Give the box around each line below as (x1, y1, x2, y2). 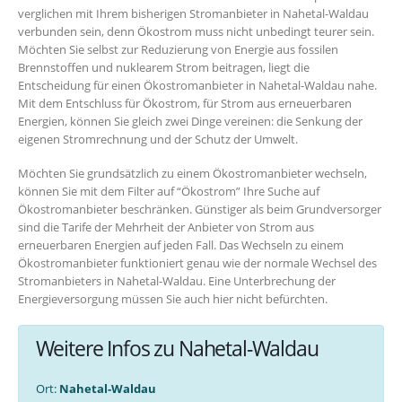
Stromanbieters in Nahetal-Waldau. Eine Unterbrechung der (18, 273, 336, 290)
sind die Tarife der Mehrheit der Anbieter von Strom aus (18, 219, 314, 236)
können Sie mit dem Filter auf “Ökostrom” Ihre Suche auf (18, 183, 319, 200)
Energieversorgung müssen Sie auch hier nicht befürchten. (18, 291, 328, 308)
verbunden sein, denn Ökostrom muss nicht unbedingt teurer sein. (18, 22, 374, 39)
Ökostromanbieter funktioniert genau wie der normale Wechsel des (18, 255, 377, 272)
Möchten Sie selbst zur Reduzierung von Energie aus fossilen (18, 40, 338, 57)
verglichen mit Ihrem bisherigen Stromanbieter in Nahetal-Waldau (18, 4, 369, 22)
